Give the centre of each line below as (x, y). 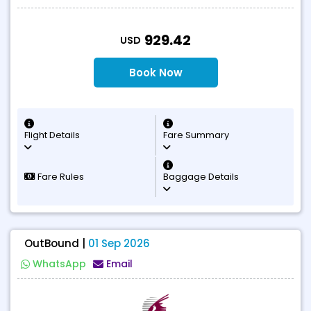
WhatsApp (59, 264)
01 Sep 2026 (119, 243)
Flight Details (52, 135)
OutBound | (56, 243)
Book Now (155, 73)
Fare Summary (196, 135)
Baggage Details (201, 177)
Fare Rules (60, 177)
